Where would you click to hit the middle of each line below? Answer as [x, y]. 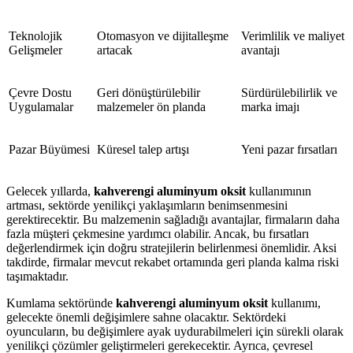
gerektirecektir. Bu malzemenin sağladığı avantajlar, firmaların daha [173, 219]
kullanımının [279, 191]
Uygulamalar [41, 106]
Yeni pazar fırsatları [289, 149]
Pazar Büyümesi [49, 149]
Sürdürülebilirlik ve [289, 92]
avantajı [260, 50]
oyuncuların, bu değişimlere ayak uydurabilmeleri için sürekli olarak [175, 331]
